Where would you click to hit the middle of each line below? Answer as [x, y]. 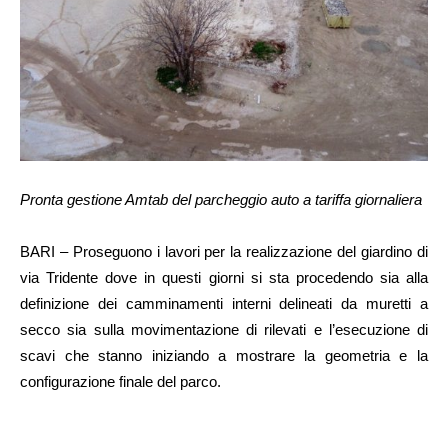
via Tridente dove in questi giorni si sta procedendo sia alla [224, 278]
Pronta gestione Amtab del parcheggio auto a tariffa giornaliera [221, 200]
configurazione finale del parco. [120, 382]
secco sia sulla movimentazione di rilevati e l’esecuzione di [224, 330]
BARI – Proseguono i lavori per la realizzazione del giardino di [224, 252]
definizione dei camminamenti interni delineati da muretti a [224, 304]
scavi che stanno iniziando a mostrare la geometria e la [224, 356]
